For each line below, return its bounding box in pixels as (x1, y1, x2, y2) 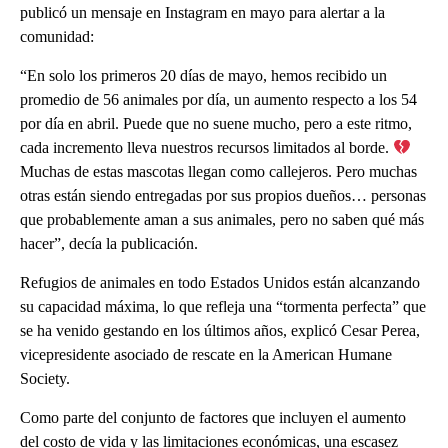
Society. (20, 370, 70, 388)
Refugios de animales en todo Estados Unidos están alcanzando (20, 274, 420, 292)
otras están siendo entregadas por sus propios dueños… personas (20, 187, 426, 205)
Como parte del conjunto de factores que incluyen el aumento (20, 409, 406, 427)
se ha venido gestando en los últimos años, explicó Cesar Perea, (20, 322, 420, 340)
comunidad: (20, 28, 94, 46)
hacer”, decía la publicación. (20, 235, 198, 253)
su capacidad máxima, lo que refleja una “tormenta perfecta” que (20, 298, 426, 316)
